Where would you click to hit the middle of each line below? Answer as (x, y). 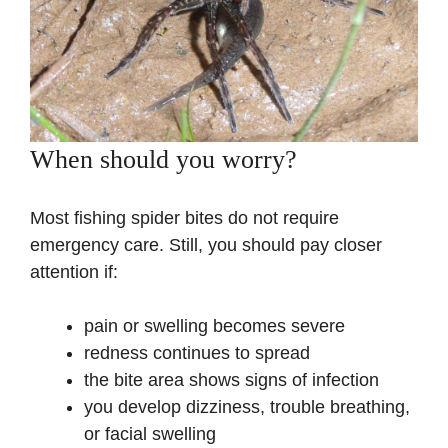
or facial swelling (150, 433)
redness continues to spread (197, 352)
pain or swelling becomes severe (214, 325)
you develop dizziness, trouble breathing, (247, 406)
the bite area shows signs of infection (231, 379)
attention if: (74, 271)
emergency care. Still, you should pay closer (206, 244)
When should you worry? (163, 159)
